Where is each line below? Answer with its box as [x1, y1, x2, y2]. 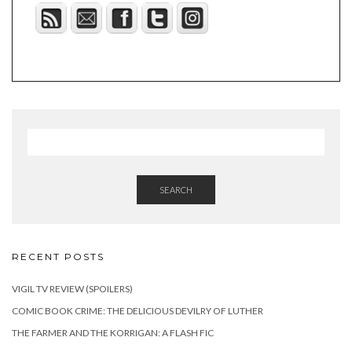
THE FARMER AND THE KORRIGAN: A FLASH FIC [12, 327, 214, 339]
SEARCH [159, 185, 192, 195]
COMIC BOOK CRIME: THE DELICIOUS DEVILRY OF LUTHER [12, 305, 263, 317]
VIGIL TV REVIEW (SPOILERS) [12, 283, 133, 295]
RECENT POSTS [12, 251, 104, 262]
